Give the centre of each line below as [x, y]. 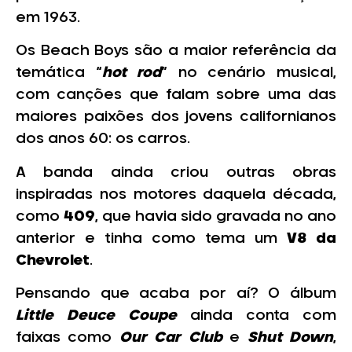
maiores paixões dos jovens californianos [176, 117]
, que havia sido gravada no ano [216, 216]
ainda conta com [263, 316]
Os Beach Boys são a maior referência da [176, 51]
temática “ [59, 73]
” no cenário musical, [249, 73]
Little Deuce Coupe [103, 316]
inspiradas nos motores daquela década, [176, 194]
